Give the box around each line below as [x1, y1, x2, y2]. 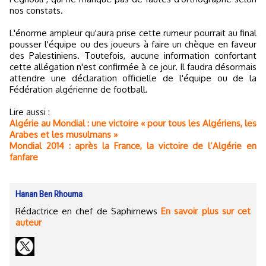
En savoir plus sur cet [161, 205, 251, 217]
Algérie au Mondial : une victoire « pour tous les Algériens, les [9, 118, 256, 129]
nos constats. [9, 5, 63, 17]
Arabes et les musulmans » [9, 129, 118, 141]
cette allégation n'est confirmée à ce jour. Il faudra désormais [9, 61, 256, 73]
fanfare [9, 151, 38, 163]
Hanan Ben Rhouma [15, 189, 83, 200]
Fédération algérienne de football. [9, 84, 148, 96]
